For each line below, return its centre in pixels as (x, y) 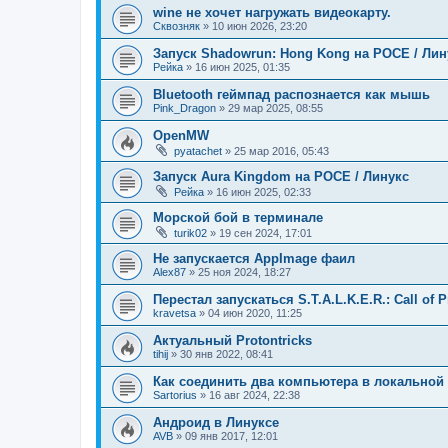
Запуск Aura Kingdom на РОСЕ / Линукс (281, 177)
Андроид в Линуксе (216, 423)
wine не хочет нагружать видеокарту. (272, 13)
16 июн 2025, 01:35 (242, 67)
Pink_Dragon (184, 108)
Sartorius (175, 395)
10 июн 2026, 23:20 (259, 26)
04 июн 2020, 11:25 (255, 313)
